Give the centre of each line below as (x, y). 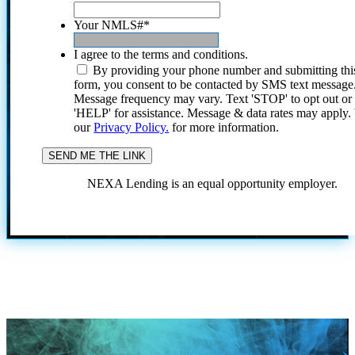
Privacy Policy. (132, 127)
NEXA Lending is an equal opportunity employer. (213, 183)
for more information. (224, 127)
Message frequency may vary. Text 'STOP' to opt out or (213, 98)
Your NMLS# (109, 25)
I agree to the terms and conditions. (161, 54)
